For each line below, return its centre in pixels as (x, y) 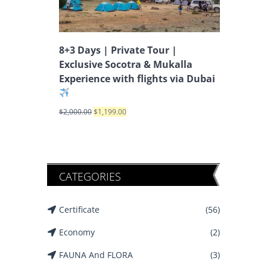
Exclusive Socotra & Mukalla (126, 64)
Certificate (79, 209)
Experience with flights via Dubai (137, 78)
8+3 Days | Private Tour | (118, 50)
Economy (77, 232)
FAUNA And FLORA (96, 254)
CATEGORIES (90, 176)
